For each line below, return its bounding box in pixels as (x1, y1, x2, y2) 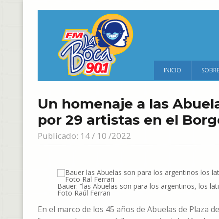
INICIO (164, 66, 181, 74)
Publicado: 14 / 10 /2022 (38, 130, 131, 141)
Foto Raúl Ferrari (57, 188, 110, 197)
